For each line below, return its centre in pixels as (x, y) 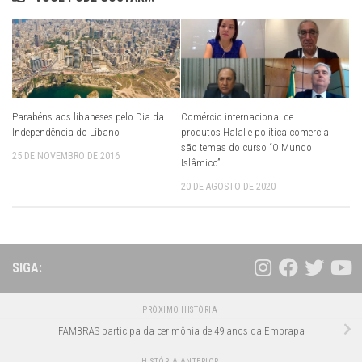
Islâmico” (200, 162)
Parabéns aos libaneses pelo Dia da (88, 116)
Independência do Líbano (66, 132)
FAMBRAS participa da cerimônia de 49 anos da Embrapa (181, 331)
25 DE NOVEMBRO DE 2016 (66, 156)
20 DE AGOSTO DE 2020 (228, 186)
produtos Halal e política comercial (256, 132)
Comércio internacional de (237, 116)
